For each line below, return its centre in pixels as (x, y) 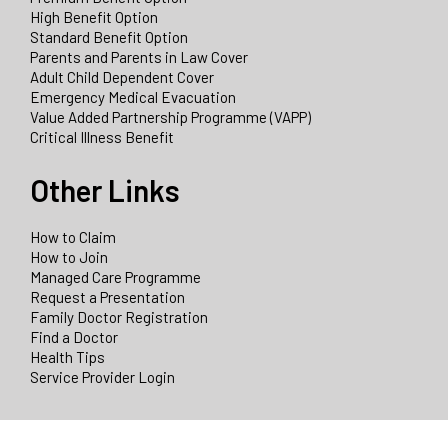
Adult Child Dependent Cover (122, 76)
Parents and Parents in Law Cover (139, 56)
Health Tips (67, 356)
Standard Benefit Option (109, 36)
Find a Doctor (74, 336)
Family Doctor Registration (119, 316)
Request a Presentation (107, 296)
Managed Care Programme (115, 276)
